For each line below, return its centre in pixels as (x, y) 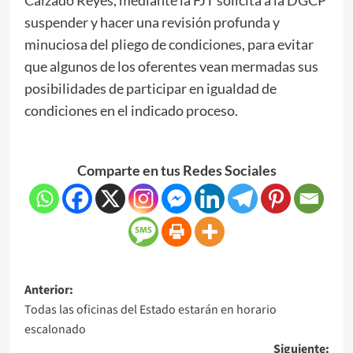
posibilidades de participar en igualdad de (150, 88)
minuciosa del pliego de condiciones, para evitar (169, 44)
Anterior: (48, 290)
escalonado (55, 329)
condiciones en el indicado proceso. (131, 110)
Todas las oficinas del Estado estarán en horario (150, 309)
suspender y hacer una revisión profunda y (152, 22)
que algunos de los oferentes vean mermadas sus (171, 66)
